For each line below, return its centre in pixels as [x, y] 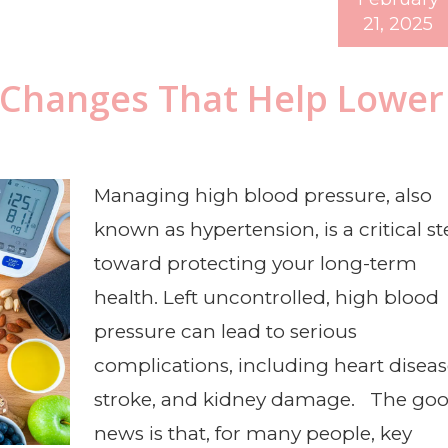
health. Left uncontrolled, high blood [266, 297]
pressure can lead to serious [225, 331]
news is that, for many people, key [253, 433]
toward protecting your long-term [255, 263]
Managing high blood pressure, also [263, 195]
